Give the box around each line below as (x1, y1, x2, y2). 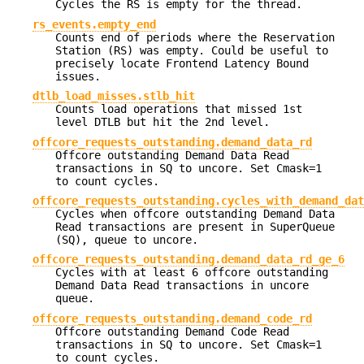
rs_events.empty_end (32, 17, 156, 31)
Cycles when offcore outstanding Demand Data (55, 207, 335, 221)
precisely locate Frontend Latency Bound (55, 56, 309, 70)
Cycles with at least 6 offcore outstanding (55, 266, 328, 279)
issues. (55, 69, 101, 83)
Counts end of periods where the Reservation (55, 30, 335, 44)
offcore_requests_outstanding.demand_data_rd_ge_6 (32, 253, 344, 266)
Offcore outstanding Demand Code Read (55, 324, 289, 338)
